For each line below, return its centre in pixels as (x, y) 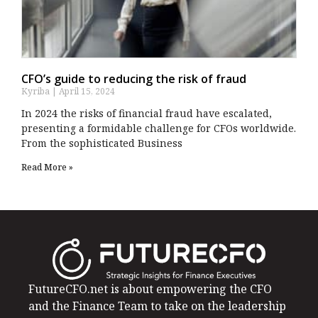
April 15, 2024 (86, 92)
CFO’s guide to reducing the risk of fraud (134, 79)
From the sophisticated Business (102, 143)
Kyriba (37, 92)
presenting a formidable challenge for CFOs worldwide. (159, 128)
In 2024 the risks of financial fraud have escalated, (147, 114)
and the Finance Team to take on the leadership (157, 306)
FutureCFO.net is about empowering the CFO (150, 289)
